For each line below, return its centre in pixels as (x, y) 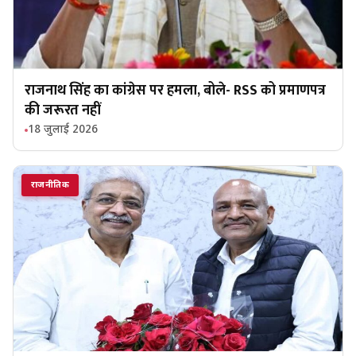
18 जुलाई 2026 (63, 130)
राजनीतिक (50, 186)
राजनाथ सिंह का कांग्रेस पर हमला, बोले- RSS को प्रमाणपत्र (175, 91)
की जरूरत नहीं (63, 111)
